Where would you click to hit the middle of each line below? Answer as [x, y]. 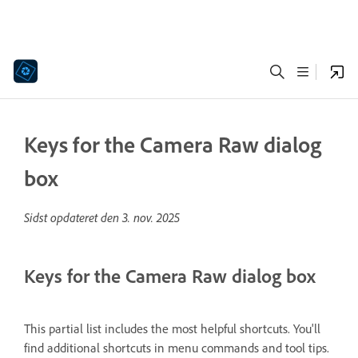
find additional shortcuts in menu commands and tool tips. [177, 347]
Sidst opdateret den [73, 217]
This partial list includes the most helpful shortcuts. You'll [172, 328]
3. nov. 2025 [151, 217]
